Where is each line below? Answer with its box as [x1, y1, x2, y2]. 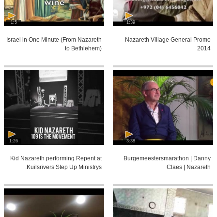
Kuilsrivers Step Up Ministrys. [27, 163, 102, 170]
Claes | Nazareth [167, 163, 211, 170]
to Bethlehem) [65, 45, 102, 52]
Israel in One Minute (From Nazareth [6, 36, 102, 43]
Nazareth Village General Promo [125, 36, 211, 43]
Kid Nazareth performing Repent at [10, 155, 102, 162]
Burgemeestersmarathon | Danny [124, 155, 211, 162]
